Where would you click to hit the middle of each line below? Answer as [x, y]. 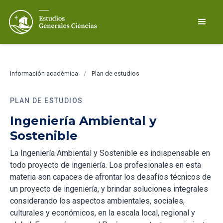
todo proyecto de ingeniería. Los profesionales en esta [106, 165]
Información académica [44, 73]
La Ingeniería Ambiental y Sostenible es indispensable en [110, 153]
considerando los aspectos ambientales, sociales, [97, 201]
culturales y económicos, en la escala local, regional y [103, 213]
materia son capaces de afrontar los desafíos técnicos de [111, 177]
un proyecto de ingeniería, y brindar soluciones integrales [109, 189]
